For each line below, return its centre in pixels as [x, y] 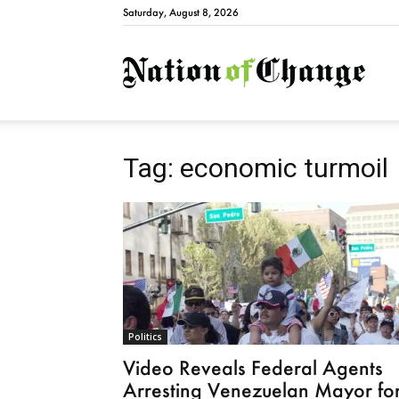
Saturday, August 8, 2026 [181, 12]
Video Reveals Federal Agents [253, 367]
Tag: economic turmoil [256, 168]
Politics [145, 337]
